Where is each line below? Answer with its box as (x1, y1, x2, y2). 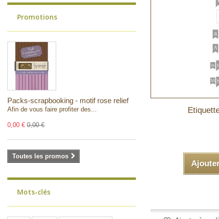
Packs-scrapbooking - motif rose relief (7, 96, 129, 105)
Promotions (17, 12, 57, 22)
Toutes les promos (12, 153, 68, 160)
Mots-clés (17, 187, 50, 197)
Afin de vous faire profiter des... (7, 106, 97, 113)
